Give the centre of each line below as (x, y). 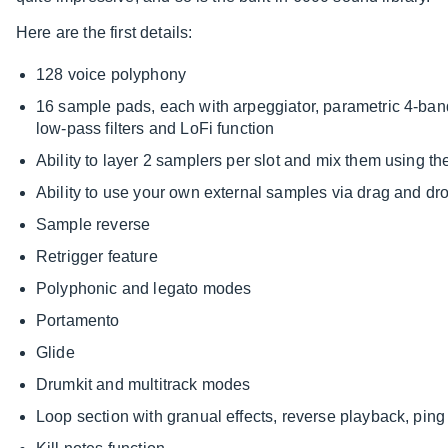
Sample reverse (93, 225)
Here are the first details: (104, 33)
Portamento (78, 321)
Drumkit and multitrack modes (143, 385)
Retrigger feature (97, 257)
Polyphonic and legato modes (144, 289)
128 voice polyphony (111, 75)
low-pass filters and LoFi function (155, 129)
